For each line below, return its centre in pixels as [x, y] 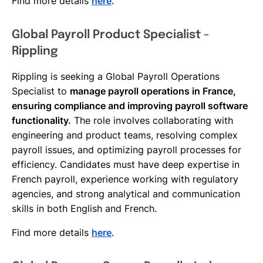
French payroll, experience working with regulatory [125, 179]
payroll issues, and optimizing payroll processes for [127, 150]
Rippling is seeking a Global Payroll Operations [116, 76]
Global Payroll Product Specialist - [110, 35]
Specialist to [41, 91]
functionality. [41, 120]
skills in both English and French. [84, 208]
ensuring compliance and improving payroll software [130, 106]
